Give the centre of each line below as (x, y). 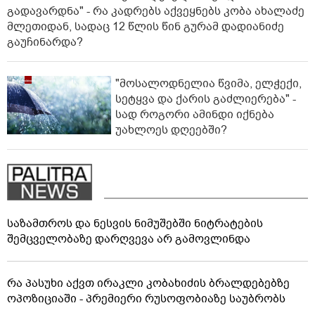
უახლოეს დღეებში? (171, 130)
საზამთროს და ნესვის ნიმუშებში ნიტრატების (135, 223)
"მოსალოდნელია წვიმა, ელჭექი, (208, 83)
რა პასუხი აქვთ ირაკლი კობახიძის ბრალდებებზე (148, 283)
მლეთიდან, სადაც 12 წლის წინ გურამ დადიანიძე (146, 26)
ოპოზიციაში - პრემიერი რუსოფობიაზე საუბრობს (146, 298)
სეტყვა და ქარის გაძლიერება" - (206, 99)
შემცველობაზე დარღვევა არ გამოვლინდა (129, 239)
